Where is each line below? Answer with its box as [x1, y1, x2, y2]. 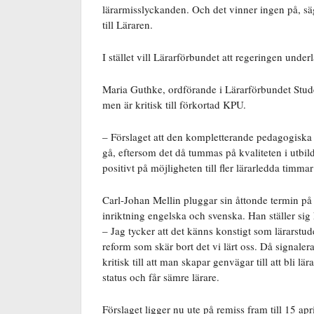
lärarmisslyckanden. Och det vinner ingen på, [102, 1, 303, 16]
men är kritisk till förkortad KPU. [102, 97, 246, 111]
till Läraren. [102, 17, 156, 32]
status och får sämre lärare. [102, 269, 223, 284]
